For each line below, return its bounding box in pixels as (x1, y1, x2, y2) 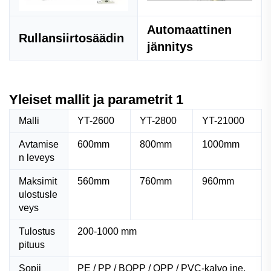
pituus (19, 239, 45, 250)
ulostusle (19, 189, 57, 200)
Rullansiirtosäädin (19, 31, 124, 45)
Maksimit (19, 175, 57, 186)
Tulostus (19, 226, 55, 237)
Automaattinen (147, 22, 232, 36)
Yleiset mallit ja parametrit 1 (9, 91, 183, 107)
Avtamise (19, 139, 59, 149)
